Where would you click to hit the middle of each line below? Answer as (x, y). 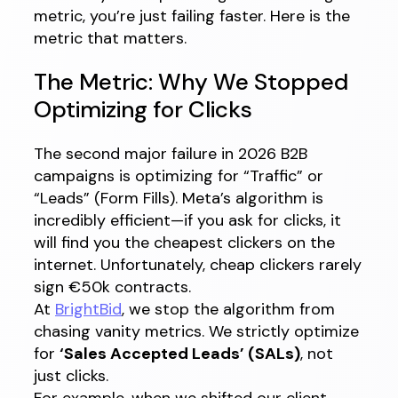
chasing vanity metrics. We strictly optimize (196, 331)
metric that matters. (110, 38)
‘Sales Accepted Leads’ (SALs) (180, 353)
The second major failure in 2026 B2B (171, 153)
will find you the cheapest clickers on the (184, 242)
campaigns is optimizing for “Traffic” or (179, 175)
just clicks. (71, 375)
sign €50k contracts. (112, 287)
